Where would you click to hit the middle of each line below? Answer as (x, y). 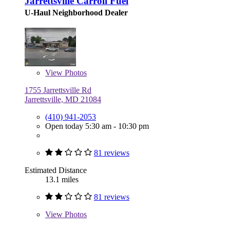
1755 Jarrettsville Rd (58, 90)
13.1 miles (62, 179)
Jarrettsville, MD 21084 (63, 99)
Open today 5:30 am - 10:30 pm (97, 126)
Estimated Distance (56, 170)
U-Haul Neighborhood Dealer (76, 12)
